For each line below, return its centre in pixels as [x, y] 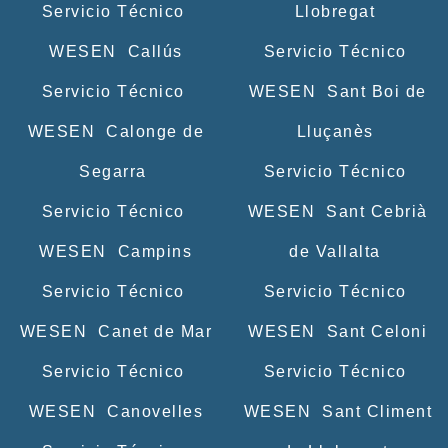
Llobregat [335, 11]
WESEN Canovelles [113, 411]
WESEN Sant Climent [335, 411]
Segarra [113, 171]
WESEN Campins [113, 251]
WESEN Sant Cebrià [335, 211]
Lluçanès [335, 131]
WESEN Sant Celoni [335, 331]
